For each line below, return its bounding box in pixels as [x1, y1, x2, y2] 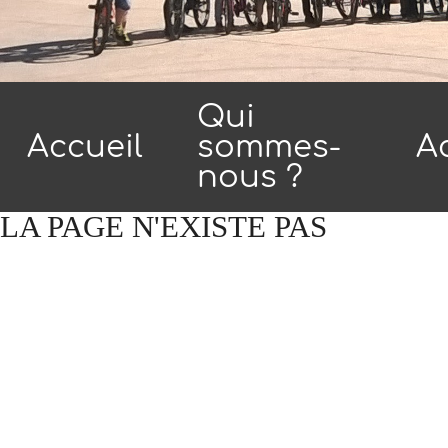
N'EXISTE [132, 209, 266, 244]
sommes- [196, 129, 341, 164]
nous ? [196, 159, 303, 194]
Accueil [26, 129, 143, 164]
